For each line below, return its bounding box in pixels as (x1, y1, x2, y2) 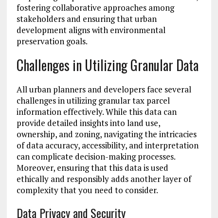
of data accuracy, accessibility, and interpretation (16, 140, 199, 151)
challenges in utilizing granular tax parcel (16, 95, 170, 107)
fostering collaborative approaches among (16, 2, 174, 14)
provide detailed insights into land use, (16, 117, 160, 129)
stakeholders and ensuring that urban (16, 13, 157, 25)
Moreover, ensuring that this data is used (16, 162, 168, 174)
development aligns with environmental (16, 24, 165, 36)
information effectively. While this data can (16, 106, 177, 118)
